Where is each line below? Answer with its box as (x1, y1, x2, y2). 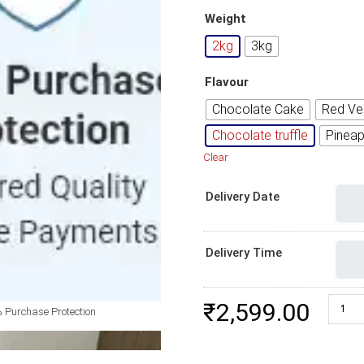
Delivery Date (205, 189, 279, 204)
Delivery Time (205, 245, 282, 260)
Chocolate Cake (211, 102, 304, 117)
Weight (204, 11, 246, 26)
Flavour (204, 75, 249, 89)
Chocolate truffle (211, 128, 308, 143)
